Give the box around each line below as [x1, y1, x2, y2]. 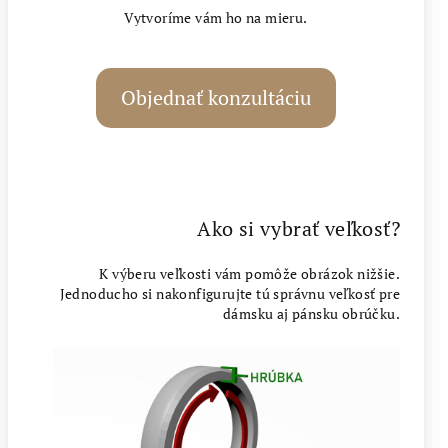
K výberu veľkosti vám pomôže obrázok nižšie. [99, 264, 400, 283]
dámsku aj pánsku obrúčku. [223, 304, 400, 323]
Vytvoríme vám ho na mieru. [124, 8, 308, 27]
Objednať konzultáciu [121, 84, 311, 111]
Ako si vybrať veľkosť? [197, 215, 400, 242]
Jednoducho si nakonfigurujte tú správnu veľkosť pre [59, 284, 400, 303]
